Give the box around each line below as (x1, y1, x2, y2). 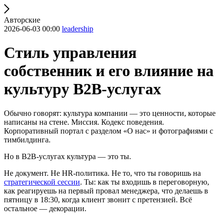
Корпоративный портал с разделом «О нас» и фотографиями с (4, 126, 213, 135)
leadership (62, 25, 93, 33)
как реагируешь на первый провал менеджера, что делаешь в (4, 186, 208, 195)
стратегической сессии (4, 177, 80, 186)
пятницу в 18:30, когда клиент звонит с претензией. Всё (4, 195, 192, 204)
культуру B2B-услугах (4, 80, 161, 98)
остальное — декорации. (4, 204, 86, 213)
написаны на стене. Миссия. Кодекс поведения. (4, 117, 164, 126)
